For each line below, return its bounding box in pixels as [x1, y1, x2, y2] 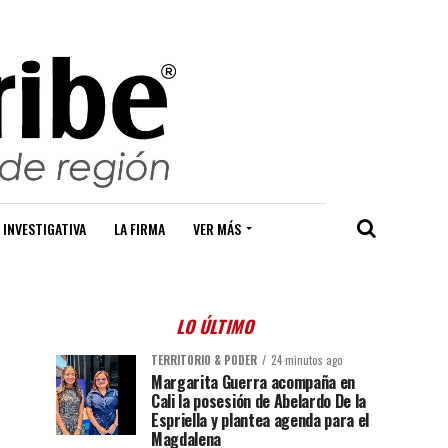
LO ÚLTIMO [174, 313, 259, 340]
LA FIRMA [114, 218, 165, 240]
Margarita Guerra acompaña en [151, 370, 356, 395]
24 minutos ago [271, 352, 343, 369]
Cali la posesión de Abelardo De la [151, 389, 367, 414]
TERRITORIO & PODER [151, 352, 257, 369]
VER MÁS [193, 218, 241, 240]
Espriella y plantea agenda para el [151, 408, 370, 433]
